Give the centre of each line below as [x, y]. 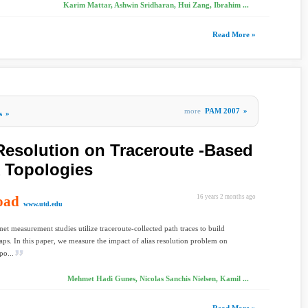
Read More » [234, 34]
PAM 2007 [222, 111]
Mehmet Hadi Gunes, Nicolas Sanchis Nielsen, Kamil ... [158, 278]
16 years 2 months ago [226, 197]
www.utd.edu [43, 204]
